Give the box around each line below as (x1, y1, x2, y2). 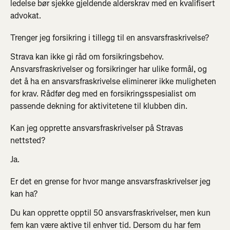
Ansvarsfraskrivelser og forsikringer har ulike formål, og (10, 63, 209, 74)
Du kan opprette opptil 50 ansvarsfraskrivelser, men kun (10, 207, 213, 219)
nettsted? (10, 135, 45, 146)
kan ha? (10, 188, 37, 200)
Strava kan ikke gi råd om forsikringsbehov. (10, 51, 166, 62)
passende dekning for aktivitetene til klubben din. (10, 100, 187, 111)
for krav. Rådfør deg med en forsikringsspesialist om (10, 88, 198, 99)
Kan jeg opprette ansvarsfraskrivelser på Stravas (10, 122, 185, 133)
